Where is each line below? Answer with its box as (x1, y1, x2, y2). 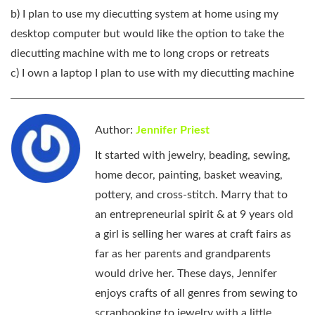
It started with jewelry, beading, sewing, (95, 150, 290, 162)
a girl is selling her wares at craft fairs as (95, 229, 291, 240)
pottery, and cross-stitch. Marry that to (95, 189, 288, 201)
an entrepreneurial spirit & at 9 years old (95, 209, 293, 221)
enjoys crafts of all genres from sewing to (95, 288, 297, 300)
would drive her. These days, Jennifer (95, 268, 277, 280)
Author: (95, 124, 136, 136)
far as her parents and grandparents (95, 248, 271, 260)
